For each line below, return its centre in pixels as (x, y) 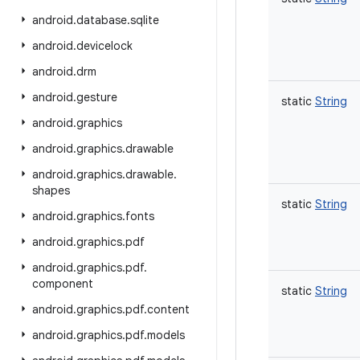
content (168, 309)
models (166, 335)
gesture (97, 97)
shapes (51, 190)
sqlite (145, 20)
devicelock (104, 46)
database (102, 20)
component (63, 284)
